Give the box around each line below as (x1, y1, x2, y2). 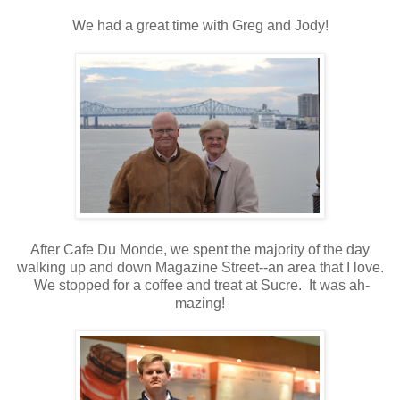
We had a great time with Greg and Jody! (71, 17, 329, 33)
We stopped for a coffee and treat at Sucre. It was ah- (30, 277, 370, 293)
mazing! (175, 295, 225, 311)
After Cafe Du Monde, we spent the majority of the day (30, 241, 370, 257)
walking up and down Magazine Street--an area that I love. (16, 259, 384, 275)
